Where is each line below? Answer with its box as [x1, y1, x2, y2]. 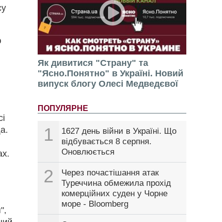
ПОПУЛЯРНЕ [38, 104, 88, 113]
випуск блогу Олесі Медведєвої [38, 79, 178, 89]
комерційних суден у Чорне [61, 189, 167, 199]
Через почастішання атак [61, 168, 159, 178]
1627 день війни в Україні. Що [61, 126, 176, 136]
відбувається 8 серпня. [61, 137, 152, 147]
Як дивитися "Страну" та [38, 58, 148, 68]
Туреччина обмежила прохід [61, 178, 171, 188]
